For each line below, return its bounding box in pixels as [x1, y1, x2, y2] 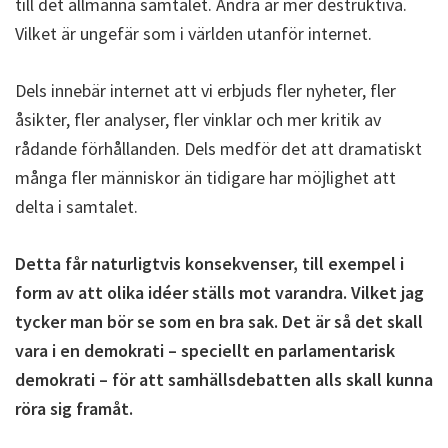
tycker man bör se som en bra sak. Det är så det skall [15, 310, 423, 333]
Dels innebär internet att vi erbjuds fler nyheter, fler [15, 79, 396, 102]
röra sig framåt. [15, 397, 133, 420]
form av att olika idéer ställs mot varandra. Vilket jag [15, 281, 424, 304]
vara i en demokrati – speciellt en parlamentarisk [15, 339, 395, 362]
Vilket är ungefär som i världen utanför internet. [15, 22, 372, 45]
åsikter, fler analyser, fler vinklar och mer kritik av [15, 108, 381, 131]
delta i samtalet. [15, 195, 138, 218]
